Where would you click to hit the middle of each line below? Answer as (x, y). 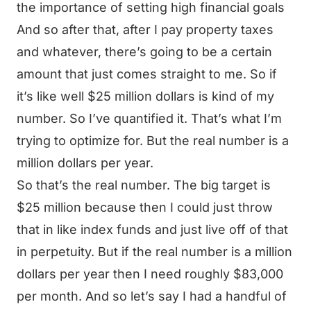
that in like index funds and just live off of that (152, 229)
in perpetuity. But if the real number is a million (154, 252)
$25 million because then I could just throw (145, 207)
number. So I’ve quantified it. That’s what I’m (149, 118)
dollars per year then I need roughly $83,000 (150, 274)
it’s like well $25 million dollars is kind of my (145, 96)
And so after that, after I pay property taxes (145, 30)
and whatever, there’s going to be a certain (144, 52)
